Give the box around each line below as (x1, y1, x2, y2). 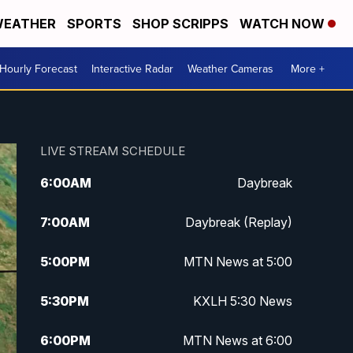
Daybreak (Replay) (184, 214, 292, 231)
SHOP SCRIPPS (132, 16, 229, 32)
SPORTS (67, 16, 121, 32)
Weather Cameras (188, 60, 273, 76)
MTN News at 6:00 (182, 333, 292, 349)
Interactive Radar (91, 60, 173, 76)
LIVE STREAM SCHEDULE (39, 143, 185, 159)
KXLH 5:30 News (192, 293, 292, 310)
